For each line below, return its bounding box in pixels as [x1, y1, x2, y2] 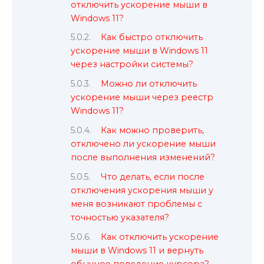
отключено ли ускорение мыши [71, 138, 216, 150]
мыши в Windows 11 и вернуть [71, 245, 203, 256]
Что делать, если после [101, 171, 205, 182]
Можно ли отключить [101, 78, 197, 90]
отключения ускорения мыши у [71, 184, 213, 196]
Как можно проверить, [101, 125, 204, 136]
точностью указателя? [71, 212, 169, 223]
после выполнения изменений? [71, 152, 215, 163]
